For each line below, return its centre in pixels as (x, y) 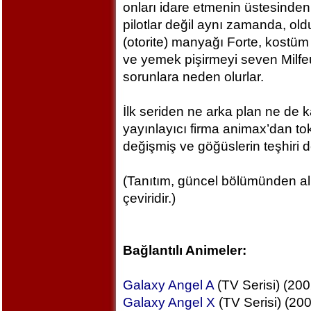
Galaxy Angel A (168, 285)
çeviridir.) (149, 198)
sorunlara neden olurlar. (193, 77)
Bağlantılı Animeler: (184, 250)
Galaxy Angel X (169, 302)
